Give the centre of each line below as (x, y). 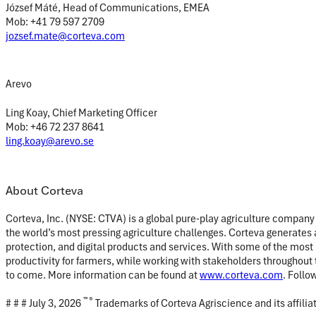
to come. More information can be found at (103, 275)
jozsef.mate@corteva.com (65, 36)
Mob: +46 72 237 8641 (55, 127)
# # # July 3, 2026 (44, 303)
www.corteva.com (241, 275)
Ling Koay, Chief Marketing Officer (81, 113)
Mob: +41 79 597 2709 (55, 22)
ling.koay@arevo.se (50, 141)
